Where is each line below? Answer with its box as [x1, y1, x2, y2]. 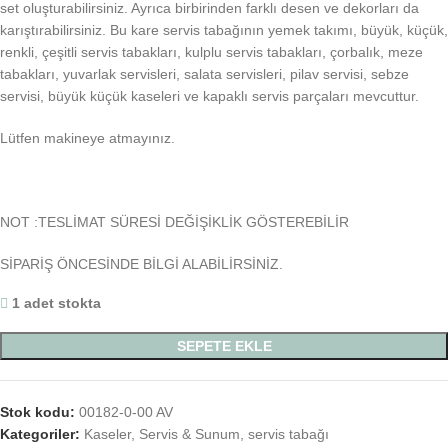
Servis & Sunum [139, 426, 240, 443]
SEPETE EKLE [176, 338, 272, 355]
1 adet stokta [12, 295, 102, 312]
